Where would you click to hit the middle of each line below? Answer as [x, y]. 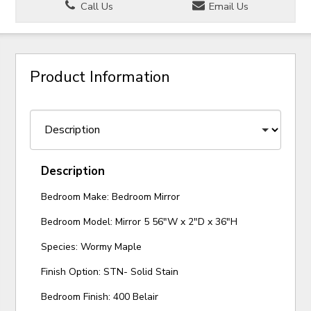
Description [73, 171]
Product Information [100, 76]
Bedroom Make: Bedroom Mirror [111, 196]
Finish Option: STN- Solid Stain [110, 271]
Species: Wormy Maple [92, 246]
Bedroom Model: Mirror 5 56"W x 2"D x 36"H [140, 221]
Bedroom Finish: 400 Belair [100, 296]
